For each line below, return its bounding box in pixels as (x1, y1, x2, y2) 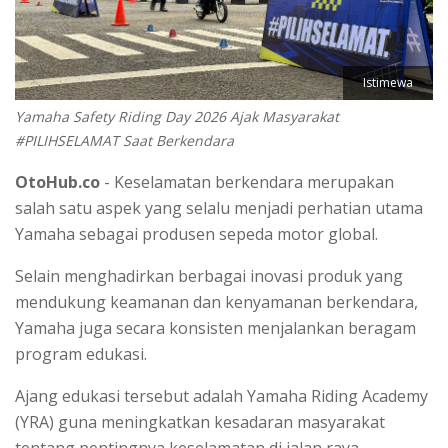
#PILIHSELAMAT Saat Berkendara (15, 130, 234, 150)
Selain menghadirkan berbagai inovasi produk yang (15, 264, 403, 287)
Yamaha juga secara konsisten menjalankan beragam (15, 316, 416, 339)
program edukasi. (15, 342, 147, 365)
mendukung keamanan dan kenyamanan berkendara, (15, 290, 418, 313)
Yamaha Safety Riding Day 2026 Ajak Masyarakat (15, 106, 339, 126)
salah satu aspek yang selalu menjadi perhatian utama (15, 196, 423, 219)
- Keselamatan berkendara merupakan (100, 170, 394, 193)
